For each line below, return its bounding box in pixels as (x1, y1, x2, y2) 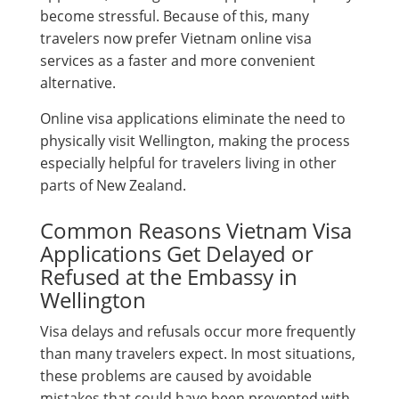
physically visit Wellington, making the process (40, 130, 350, 151)
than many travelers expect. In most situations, (40, 343, 355, 363)
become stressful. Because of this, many (40, 5, 309, 26)
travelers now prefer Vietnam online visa (40, 28, 312, 48)
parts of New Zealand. (40, 175, 186, 195)
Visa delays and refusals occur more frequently (40, 321, 355, 341)
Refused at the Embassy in (40, 261, 297, 291)
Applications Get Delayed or (40, 238, 313, 268)
